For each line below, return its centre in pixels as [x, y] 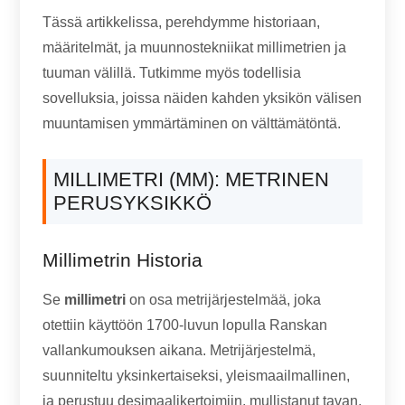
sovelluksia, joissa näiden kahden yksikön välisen [202, 98]
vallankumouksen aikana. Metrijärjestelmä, [179, 350]
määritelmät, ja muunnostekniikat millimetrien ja [195, 47]
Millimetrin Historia [123, 260]
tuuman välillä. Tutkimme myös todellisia [172, 73]
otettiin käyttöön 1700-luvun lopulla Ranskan [185, 325]
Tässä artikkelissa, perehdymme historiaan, [182, 22]
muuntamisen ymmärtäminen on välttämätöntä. [192, 123]
